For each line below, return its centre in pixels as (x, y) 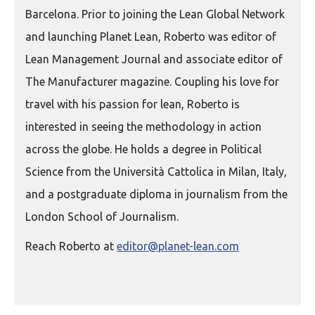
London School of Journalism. (102, 217)
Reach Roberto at (71, 246)
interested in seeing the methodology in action (143, 127)
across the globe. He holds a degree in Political (143, 149)
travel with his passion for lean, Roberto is (133, 104)
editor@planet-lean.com (178, 246)
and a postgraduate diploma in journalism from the (156, 194)
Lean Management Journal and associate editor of (154, 59)
